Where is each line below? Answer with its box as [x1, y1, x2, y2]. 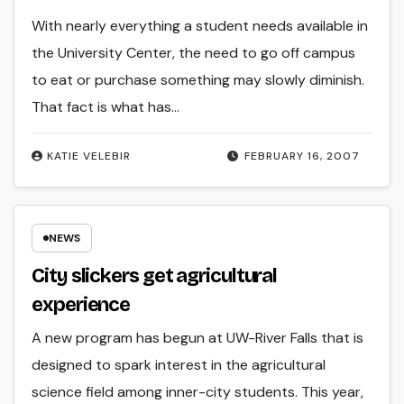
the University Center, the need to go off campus [32, 43, 356, 63]
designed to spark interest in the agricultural [32, 354, 326, 374]
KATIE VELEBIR [47, 148, 132, 163]
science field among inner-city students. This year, [32, 381, 364, 401]
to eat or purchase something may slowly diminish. [32, 70, 365, 90]
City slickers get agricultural [32, 263, 278, 288]
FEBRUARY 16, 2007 [243, 148, 360, 163]
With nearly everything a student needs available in [32, 16, 369, 36]
